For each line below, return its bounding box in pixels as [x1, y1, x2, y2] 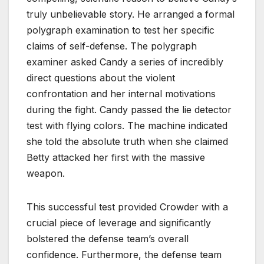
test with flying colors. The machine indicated [27, 120, 227, 132]
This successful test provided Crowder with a [27, 201, 228, 213]
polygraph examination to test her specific [27, 24, 214, 37]
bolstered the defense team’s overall [27, 233, 189, 245]
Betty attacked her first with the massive [27, 151, 205, 164]
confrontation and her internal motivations [27, 88, 216, 100]
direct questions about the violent [27, 72, 175, 84]
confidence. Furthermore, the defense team [27, 249, 222, 261]
